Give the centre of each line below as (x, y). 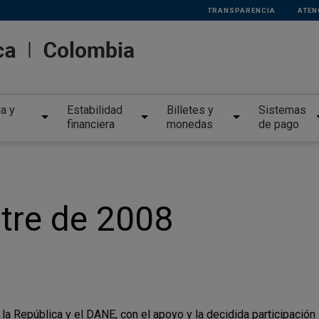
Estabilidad (94, 110)
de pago (278, 125)
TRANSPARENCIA (241, 10)
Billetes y (190, 110)
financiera (90, 125)
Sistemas (282, 110)
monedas (190, 125)
